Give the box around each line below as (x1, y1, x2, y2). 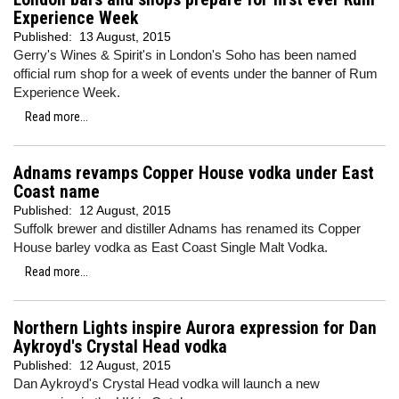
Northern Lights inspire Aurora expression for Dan (13, 318, 377, 338)
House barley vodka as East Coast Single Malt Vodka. (13, 240, 328, 255)
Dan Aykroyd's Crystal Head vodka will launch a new (13, 376, 320, 391)
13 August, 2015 (79, 29, 171, 44)
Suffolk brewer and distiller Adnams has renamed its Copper (13, 221, 361, 236)
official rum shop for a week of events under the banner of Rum (13, 66, 378, 81)
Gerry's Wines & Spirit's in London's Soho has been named (13, 47, 356, 62)
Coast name (13, 182, 100, 202)
